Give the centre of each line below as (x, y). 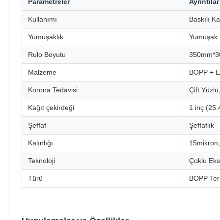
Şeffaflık (202, 125)
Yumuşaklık (46, 37)
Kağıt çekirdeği (51, 108)
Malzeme (42, 72)
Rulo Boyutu (47, 55)
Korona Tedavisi (53, 90)
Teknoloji (41, 161)
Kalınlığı (41, 143)
